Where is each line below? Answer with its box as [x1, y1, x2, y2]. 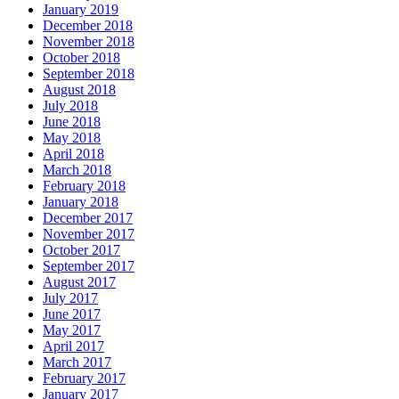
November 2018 [43, 33, 134, 49]
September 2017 [43, 257, 134, 273]
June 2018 [43, 113, 101, 129]
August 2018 [43, 81, 116, 97]
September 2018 [43, 65, 134, 81]
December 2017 [43, 209, 133, 225]
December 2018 [43, 17, 133, 33]
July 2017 [43, 289, 98, 305]
